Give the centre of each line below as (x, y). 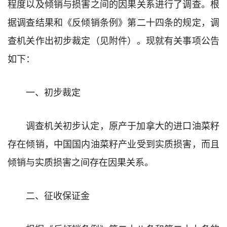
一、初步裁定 (53, 91)
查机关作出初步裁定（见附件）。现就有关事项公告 (113, 40)
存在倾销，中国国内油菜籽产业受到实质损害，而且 (113, 143)
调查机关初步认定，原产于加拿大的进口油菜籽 (123, 125)
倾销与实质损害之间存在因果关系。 (81, 161)
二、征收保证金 (58, 195)
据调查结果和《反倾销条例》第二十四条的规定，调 (113, 22)
